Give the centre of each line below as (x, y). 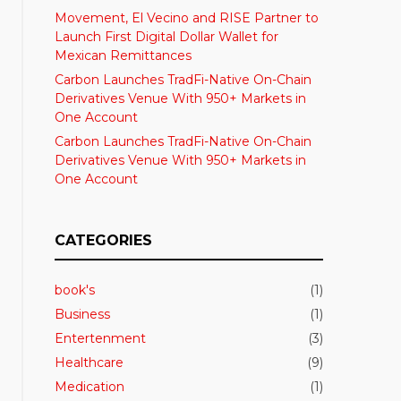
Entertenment (101, 339)
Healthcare (90, 363)
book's (75, 290)
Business (83, 315)
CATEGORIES (104, 241)
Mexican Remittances (124, 56)
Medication (90, 387)
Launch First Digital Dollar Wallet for (167, 37)
